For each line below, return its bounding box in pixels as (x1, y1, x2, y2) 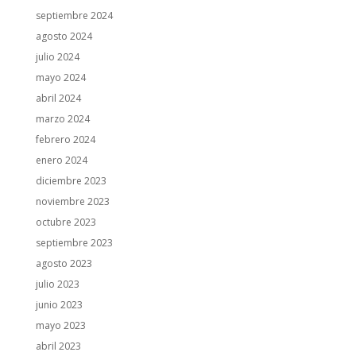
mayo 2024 (35, 71, 86, 84)
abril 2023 (35, 339, 81, 353)
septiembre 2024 (35, 9, 113, 22)
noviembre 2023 (35, 195, 110, 208)
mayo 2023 (35, 319, 86, 332)
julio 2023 (35, 277, 79, 291)
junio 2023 (35, 298, 83, 311)
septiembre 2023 (35, 236, 113, 250)
